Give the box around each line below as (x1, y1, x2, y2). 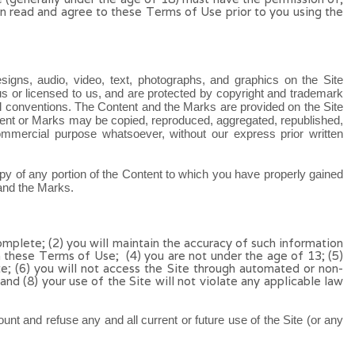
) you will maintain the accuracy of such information (59, 235, 343, 250)
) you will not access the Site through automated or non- (25, 261, 344, 276)
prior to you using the (225, 4, 344, 19)
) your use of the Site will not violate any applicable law (34, 273, 344, 288)
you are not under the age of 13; (144, 248, 328, 263)
